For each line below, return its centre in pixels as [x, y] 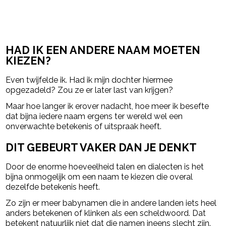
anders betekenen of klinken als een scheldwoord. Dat [106, 213]
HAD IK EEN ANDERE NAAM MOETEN [103, 50]
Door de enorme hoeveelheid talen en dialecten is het [105, 167]
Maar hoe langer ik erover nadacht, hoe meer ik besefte [107, 106]
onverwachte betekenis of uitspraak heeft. [84, 126]
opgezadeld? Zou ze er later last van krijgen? [90, 90]
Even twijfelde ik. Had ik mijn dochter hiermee [89, 80]
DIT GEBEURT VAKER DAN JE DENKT [101, 148]
